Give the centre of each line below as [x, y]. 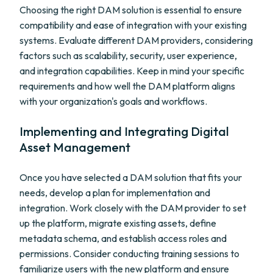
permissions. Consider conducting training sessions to [129, 253]
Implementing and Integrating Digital [124, 131]
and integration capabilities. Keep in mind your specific [132, 71]
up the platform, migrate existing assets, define [118, 223]
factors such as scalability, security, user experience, [128, 55]
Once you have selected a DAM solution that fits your [131, 177]
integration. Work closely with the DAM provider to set [133, 208]
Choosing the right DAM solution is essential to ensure [131, 10]
